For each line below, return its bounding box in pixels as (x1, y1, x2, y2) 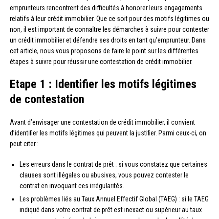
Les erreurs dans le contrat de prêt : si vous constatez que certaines (20, 160, 207, 168)
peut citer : (10, 139, 39, 148)
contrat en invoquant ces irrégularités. (20, 181, 124, 190)
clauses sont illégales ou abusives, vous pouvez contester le (20, 171, 189, 179)
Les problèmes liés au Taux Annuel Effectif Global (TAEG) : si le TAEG (20, 195, 209, 203)
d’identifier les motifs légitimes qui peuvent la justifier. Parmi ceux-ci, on (10, 129, 206, 137)
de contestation (10, 92, 84, 106)
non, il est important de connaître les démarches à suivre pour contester (10, 25, 209, 33)
